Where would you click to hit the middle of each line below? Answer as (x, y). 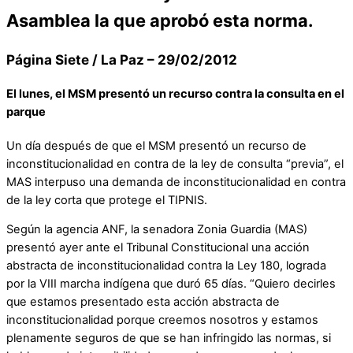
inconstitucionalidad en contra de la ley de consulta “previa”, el (175, 163)
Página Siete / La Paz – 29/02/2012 (122, 59)
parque (26, 112)
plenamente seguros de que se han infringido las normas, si (169, 338)
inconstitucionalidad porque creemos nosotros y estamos (162, 320)
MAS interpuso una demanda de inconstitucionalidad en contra (176, 182)
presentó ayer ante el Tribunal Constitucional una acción (158, 248)
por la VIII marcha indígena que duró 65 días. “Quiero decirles (171, 284)
